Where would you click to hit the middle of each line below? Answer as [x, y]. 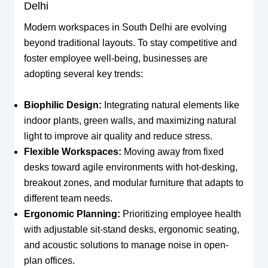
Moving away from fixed [172, 151]
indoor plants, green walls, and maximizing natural [130, 120]
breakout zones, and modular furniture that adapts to [133, 182]
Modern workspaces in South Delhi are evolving [125, 27]
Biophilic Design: [63, 105]
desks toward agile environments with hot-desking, [130, 167]
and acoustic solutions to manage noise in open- [126, 245]
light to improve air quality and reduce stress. [118, 136]
